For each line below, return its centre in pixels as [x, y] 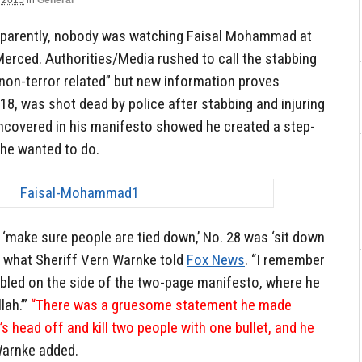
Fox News [216, 260]
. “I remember [285, 260]
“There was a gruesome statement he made [161, 305]
